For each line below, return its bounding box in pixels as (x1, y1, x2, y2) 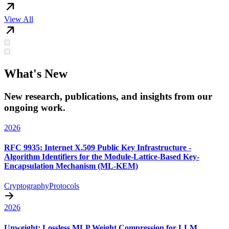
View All (4, 15, 33, 24)
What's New (4, 67, 67, 81)
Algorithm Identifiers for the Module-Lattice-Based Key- (4, 152, 199, 161)
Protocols (49, 181, 79, 191)
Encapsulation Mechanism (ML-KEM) (4, 161, 138, 170)
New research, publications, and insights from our (4, 91, 212, 102)
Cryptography (4, 181, 49, 191)
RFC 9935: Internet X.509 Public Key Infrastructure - (4, 143, 191, 152)
